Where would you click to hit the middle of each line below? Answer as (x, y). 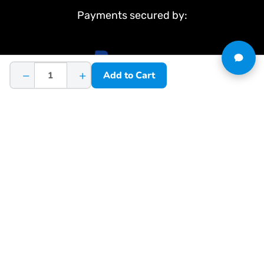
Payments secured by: (132, 15)
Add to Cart (129, 75)
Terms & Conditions (132, 255)
